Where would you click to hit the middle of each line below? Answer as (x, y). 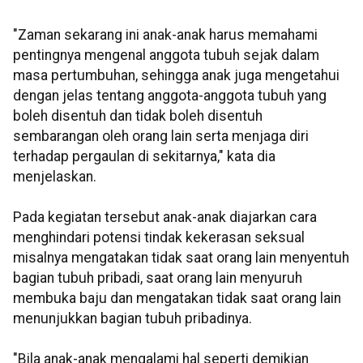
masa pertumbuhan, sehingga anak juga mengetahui (176, 76)
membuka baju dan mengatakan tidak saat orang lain (177, 299)
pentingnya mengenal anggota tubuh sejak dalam (166, 56)
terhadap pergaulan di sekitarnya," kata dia (144, 157)
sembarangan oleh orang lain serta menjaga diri (161, 137)
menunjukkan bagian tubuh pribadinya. (132, 319)
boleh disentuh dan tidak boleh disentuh (138, 116)
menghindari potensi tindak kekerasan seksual (159, 238)
